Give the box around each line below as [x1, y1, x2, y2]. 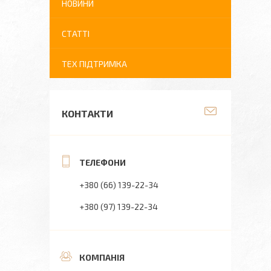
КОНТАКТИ [62, 108, 113, 119]
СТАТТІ [62, 28, 90, 39]
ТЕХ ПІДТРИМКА [62, 59, 127, 69]
